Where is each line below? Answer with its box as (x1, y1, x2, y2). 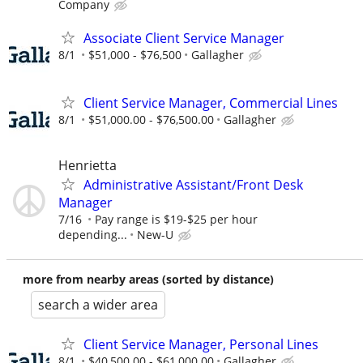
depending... (58, 226, 127, 242)
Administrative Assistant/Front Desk (83, 175, 303, 194)
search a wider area (38, 295, 158, 314)
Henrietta (58, 156, 117, 174)
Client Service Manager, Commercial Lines (83, 93, 338, 112)
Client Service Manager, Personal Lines (83, 335, 318, 353)
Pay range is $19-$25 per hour (95, 211, 258, 227)
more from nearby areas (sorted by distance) (23, 271, 274, 287)
